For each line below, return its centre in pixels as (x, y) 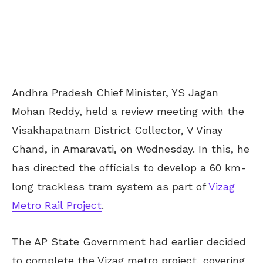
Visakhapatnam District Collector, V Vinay (117, 130)
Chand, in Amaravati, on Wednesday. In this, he (131, 149)
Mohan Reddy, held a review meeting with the (128, 111)
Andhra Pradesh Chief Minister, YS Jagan (115, 92)
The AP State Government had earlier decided (129, 242)
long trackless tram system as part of (110, 186)
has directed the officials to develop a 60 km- (129, 168)
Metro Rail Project (57, 205)
